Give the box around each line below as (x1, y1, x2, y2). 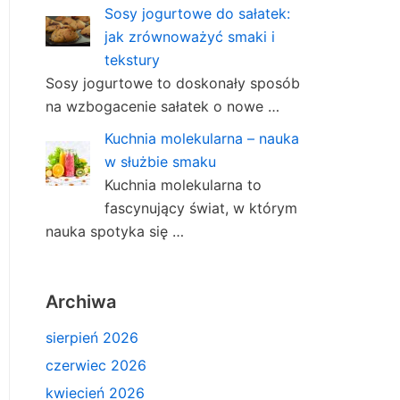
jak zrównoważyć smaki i (104, 28, 275, 46)
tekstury (104, 51, 160, 70)
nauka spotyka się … (46, 222, 184, 241)
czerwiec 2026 (46, 356, 146, 375)
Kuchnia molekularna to (104, 176, 262, 195)
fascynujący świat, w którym (104, 199, 297, 218)
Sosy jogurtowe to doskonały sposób (46, 74, 300, 93)
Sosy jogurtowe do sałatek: (104, 4, 290, 23)
